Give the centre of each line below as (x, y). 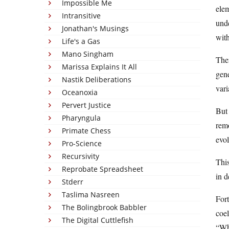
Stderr (73, 182)
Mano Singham (88, 54)
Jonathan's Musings (95, 28)
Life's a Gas (81, 41)
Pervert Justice (86, 105)
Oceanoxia (80, 92)
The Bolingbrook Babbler (104, 207)
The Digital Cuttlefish (98, 220)
